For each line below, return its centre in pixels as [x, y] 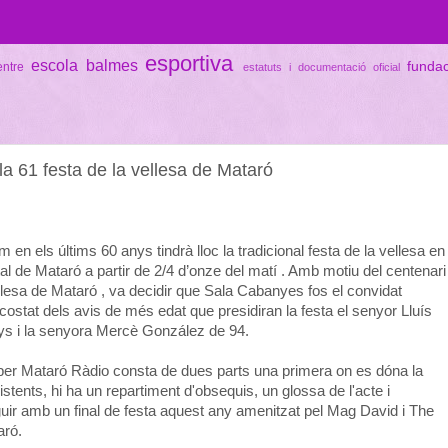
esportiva [189, 63]
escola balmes [84, 64]
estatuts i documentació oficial [321, 66]
